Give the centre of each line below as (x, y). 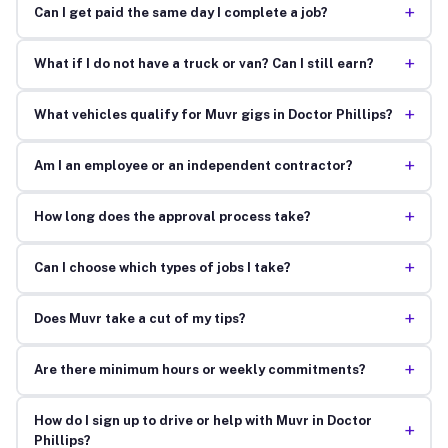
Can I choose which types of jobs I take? (162, 268)
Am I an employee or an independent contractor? (193, 166)
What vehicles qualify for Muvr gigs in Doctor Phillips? (213, 115)
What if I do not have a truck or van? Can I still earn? (203, 64)
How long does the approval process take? (172, 217)
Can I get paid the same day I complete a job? (180, 13)
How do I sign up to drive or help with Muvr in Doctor (202, 421)
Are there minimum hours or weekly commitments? (199, 370)
